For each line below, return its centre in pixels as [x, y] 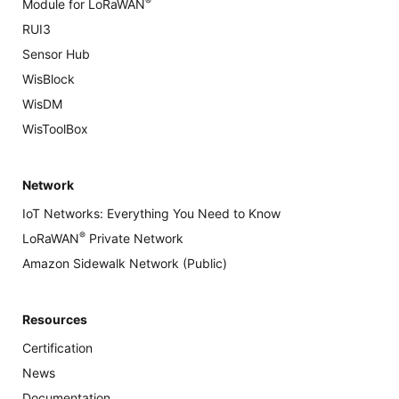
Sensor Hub [56, 53]
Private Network [134, 238]
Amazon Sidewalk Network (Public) [125, 263]
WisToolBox [55, 128]
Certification [57, 347]
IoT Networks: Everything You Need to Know [151, 213]
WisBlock [49, 78]
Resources [55, 319]
